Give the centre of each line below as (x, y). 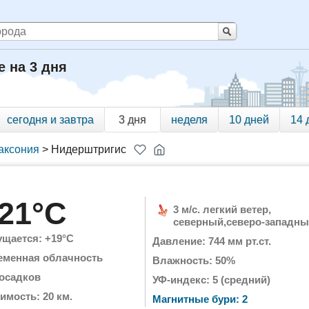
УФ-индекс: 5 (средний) (211, 280)
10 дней (249, 120)
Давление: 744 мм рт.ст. (212, 241)
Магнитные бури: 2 (200, 299)
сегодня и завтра (50, 120)
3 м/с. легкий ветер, (222, 209)
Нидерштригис (89, 149)
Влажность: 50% (194, 260)
